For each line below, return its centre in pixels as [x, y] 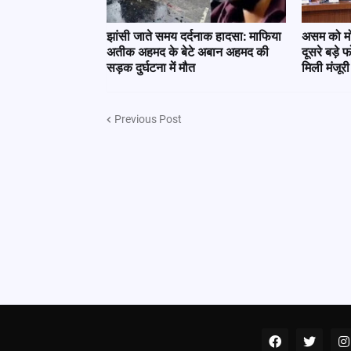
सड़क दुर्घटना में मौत [150, 68]
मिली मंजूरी [325, 68]
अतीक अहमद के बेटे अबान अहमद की [187, 52]
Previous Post [148, 119]
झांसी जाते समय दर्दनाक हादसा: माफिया [194, 36]
